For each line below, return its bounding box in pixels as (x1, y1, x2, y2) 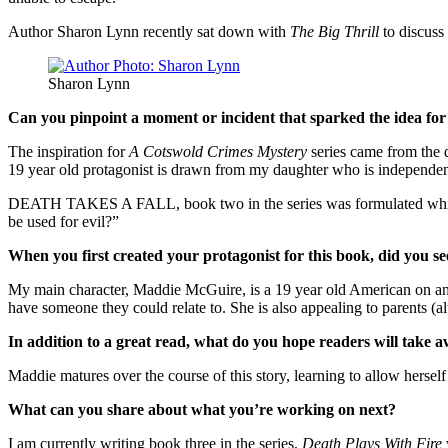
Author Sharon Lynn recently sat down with (8, 22, 290, 40)
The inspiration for (8, 142, 129, 160)
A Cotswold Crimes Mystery (129, 142, 307, 160)
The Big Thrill (290, 22, 379, 40)
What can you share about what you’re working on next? (8, 400, 396, 418)
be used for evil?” (8, 212, 119, 230)
